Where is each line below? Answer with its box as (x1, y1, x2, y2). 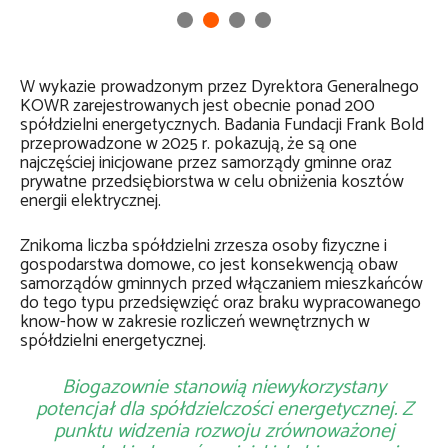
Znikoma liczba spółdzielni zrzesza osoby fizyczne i (20, 232, 387, 261)
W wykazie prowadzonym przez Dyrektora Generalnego (20, 73, 419, 102)
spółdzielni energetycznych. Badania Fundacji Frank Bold (20, 111, 424, 140)
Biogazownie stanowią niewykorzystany (62, 371, 386, 404)
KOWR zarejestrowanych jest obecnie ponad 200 (20, 92, 375, 121)
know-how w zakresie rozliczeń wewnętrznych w (20, 308, 370, 337)
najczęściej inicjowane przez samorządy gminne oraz (20, 149, 392, 178)
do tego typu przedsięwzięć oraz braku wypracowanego (20, 289, 421, 318)
